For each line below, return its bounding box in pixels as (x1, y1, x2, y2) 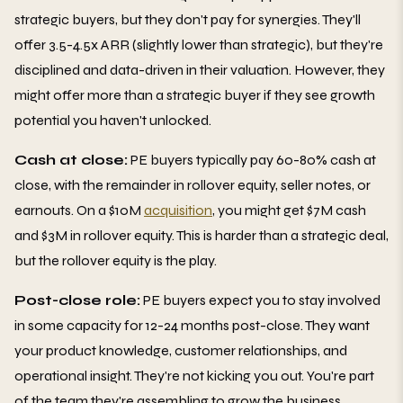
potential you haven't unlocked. (14, 111, 211, 129)
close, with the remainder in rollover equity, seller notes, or (14, 175, 371, 193)
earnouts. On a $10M (14, 201, 144, 219)
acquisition (144, 201, 212, 219)
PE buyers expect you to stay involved (140, 291, 381, 309)
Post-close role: (14, 291, 140, 309)
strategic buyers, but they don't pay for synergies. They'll (14, 10, 361, 28)
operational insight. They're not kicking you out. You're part (14, 366, 374, 384)
